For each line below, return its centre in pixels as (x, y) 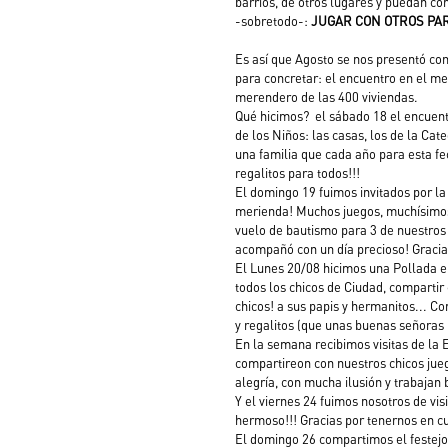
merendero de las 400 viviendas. (328, 97)
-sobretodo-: (273, 21)
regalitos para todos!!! (297, 173)
